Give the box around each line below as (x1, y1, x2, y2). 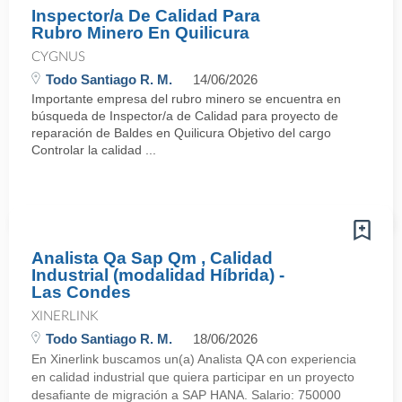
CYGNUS (31, 50, 85, 64)
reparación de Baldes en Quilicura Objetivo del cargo (31, 126, 331, 140)
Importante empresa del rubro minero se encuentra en (31, 92, 341, 106)
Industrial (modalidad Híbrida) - (31, 266, 284, 284)
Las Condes (31, 283, 131, 301)
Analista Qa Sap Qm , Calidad (31, 249, 273, 267)
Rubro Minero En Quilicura (31, 23, 249, 42)
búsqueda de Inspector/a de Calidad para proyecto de (31, 109, 338, 123)
